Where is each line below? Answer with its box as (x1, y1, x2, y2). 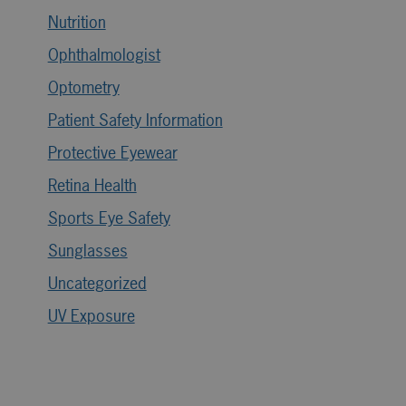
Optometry (47, 76, 120, 98)
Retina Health (47, 174, 137, 196)
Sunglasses (47, 239, 128, 261)
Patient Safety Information (47, 109, 223, 130)
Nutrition (47, 11, 106, 33)
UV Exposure (47, 304, 135, 326)
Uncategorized (47, 272, 147, 294)
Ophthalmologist (47, 43, 160, 65)
